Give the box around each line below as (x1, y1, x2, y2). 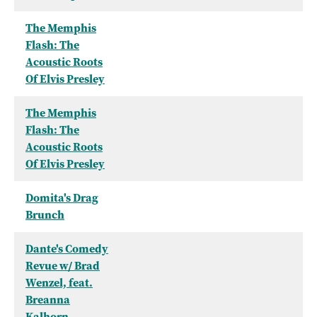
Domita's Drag (25, 190, 98, 206)
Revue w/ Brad (25, 258, 100, 274)
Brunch (25, 207, 64, 223)
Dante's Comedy (25, 241, 108, 257)
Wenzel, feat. (25, 275, 93, 291)
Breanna (25, 292, 70, 308)
